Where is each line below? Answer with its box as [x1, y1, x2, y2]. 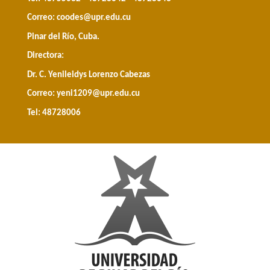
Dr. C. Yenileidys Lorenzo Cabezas [27, 70, 150, 80]
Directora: [27, 51, 64, 61]
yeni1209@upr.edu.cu [57, 89, 140, 99]
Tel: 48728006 [27, 108, 81, 118]
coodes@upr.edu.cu [57, 13, 131, 23]
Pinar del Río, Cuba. [27, 32, 99, 42]
